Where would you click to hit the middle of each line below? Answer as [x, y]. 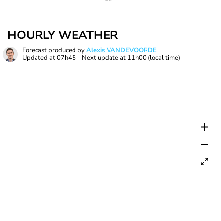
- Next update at [102, 58]
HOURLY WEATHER [63, 35]
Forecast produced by [54, 50]
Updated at [39, 58]
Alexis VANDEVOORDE [122, 50]
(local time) [164, 58]
